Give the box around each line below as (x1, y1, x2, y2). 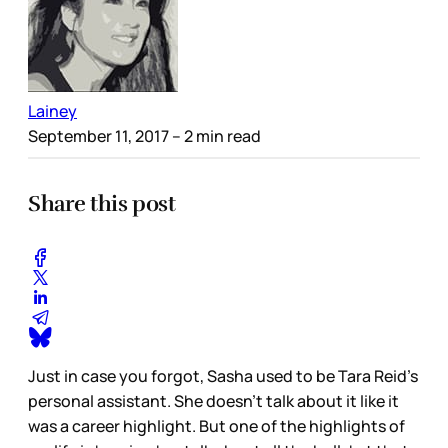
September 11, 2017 (28, 125, 169, 148)
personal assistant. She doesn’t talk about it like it (28, 389, 399, 412)
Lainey (28, 100, 77, 123)
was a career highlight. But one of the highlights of (28, 414, 405, 437)
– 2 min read (169, 125, 261, 148)
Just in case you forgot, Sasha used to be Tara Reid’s (28, 364, 418, 387)
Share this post (28, 189, 176, 217)
